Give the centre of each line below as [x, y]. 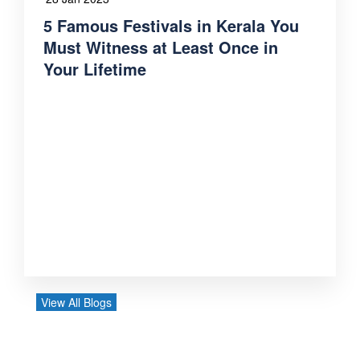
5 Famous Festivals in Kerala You [171, 25]
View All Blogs [76, 302]
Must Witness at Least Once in [161, 47]
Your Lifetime [95, 68]
